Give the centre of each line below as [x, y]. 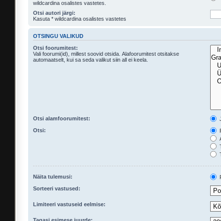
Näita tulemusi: [53, 177]
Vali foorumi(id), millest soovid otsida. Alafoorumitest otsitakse [106, 54]
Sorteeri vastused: [57, 188]
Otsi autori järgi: [54, 13]
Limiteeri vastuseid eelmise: [69, 204]
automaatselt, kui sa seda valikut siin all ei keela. [91, 60]
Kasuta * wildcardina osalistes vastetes [80, 18]
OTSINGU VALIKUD [58, 36]
